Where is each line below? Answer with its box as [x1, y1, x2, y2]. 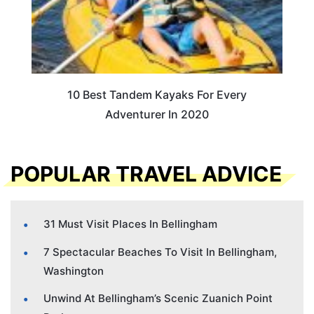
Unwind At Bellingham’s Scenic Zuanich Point [43, 291, 273, 305]
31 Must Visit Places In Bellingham [43, 217, 217, 231]
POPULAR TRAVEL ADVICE [11, 161, 282, 186]
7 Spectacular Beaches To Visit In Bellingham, [43, 245, 277, 259]
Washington [43, 264, 104, 278]
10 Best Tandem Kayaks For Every [67, 88, 247, 102]
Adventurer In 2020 [105, 107, 209, 122]
